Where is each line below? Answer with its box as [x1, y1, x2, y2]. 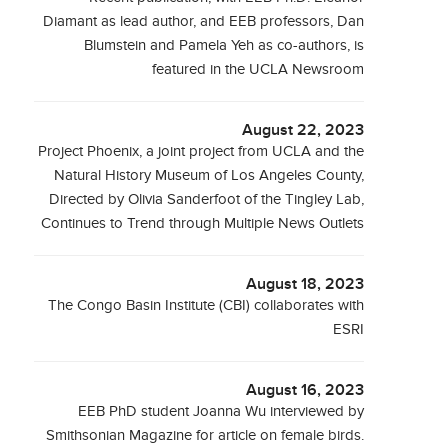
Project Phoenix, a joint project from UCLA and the [38, 143, 365, 160]
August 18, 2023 [246, 275, 365, 294]
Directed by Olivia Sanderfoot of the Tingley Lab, [49, 191, 365, 208]
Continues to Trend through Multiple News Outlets [41, 215, 365, 232]
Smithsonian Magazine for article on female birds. [46, 427, 365, 444]
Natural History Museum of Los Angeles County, [54, 167, 365, 184]
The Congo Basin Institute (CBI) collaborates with [48, 297, 365, 314]
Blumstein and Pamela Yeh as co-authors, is [84, 37, 365, 54]
